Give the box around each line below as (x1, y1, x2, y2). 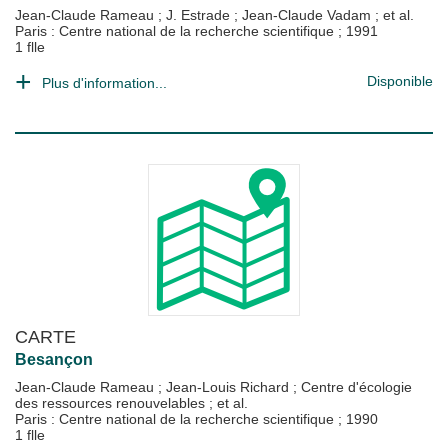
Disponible (367, 73, 433, 89)
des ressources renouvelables (15, 395, 209, 411)
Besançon (15, 351, 93, 368)
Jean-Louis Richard (166, 379, 293, 395)
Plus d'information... (42, 75, 167, 91)
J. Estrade (166, 7, 234, 23)
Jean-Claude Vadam (242, 7, 375, 23)
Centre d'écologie (301, 379, 412, 395)
